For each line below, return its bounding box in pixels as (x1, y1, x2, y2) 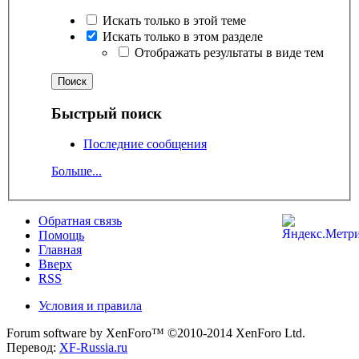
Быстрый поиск (51, 104, 162, 122)
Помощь (38, 228, 84, 243)
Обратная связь (38, 214, 122, 228)
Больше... (51, 164, 102, 179)
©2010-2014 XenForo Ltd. (167, 326, 305, 341)
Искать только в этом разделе (99, 29, 263, 43)
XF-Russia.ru (59, 341, 127, 355)
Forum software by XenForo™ (6, 326, 167, 341)
